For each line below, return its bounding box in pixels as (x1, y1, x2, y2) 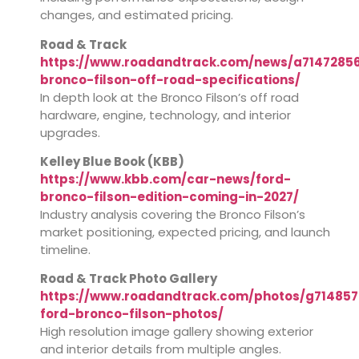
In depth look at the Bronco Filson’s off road (40, 88, 299, 106)
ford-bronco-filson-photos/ (40, 305, 224, 323)
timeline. (40, 241, 91, 258)
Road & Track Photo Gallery (40, 270, 217, 288)
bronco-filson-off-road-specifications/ (40, 71, 301, 88)
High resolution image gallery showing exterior (40, 323, 313, 341)
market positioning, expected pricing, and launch (40, 224, 330, 240)
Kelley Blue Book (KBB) (40, 153, 184, 170)
